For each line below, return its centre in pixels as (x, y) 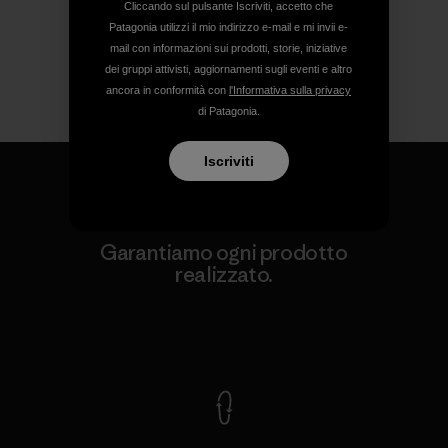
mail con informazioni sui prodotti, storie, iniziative (228, 47)
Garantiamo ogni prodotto (224, 253)
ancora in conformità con (167, 89)
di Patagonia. (228, 110)
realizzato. (224, 275)
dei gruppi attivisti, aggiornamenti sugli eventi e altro (228, 68)
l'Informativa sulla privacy (290, 89)
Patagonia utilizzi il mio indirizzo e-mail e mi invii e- (228, 26)
